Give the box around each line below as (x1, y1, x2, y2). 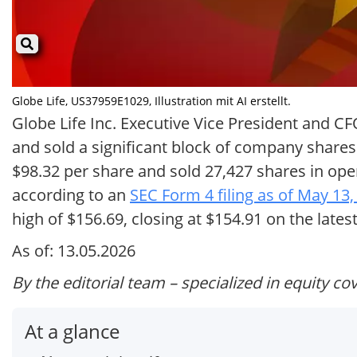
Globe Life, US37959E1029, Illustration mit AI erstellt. (12, 93, 291, 109)
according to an (12, 184, 130, 206)
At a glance (25, 318, 120, 345)
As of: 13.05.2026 (12, 240, 135, 262)
